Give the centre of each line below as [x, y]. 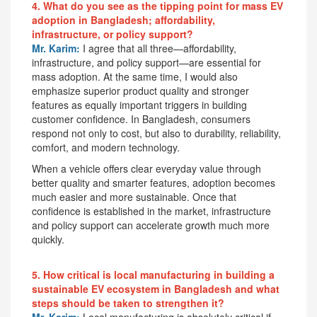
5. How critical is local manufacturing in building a [153, 274]
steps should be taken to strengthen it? [128, 302]
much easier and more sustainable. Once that [134, 196]
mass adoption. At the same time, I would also [135, 76]
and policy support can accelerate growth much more [151, 225]
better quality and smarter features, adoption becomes [154, 182]
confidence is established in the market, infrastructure [151, 211]
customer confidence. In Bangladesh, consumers [141, 119]
